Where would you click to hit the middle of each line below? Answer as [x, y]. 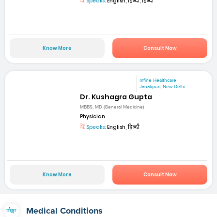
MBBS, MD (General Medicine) [112, 107]
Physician [93, 116]
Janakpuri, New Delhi [163, 87]
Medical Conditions [64, 211]
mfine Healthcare [158, 81]
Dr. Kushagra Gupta [116, 97]
